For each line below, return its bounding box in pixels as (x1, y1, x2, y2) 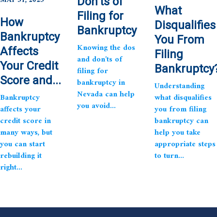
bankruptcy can (154, 114, 208, 128)
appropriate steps (154, 137, 216, 151)
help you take (154, 125, 201, 139)
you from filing (154, 102, 206, 116)
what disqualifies (154, 91, 212, 105)
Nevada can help (77, 87, 135, 101)
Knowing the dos (77, 41, 136, 55)
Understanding (154, 79, 204, 93)
